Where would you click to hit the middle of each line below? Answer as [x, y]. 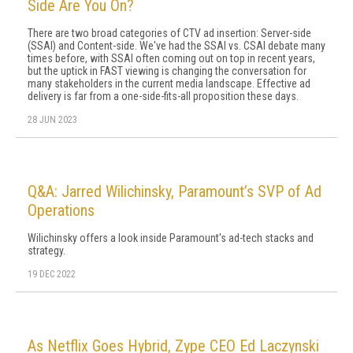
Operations [61, 210]
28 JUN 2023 [52, 120]
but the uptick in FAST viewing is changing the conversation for [167, 71]
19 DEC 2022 [52, 274]
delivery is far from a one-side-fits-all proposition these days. [163, 96]
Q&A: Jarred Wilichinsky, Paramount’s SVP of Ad [175, 191]
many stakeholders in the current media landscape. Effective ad [169, 84]
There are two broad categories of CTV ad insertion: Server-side [169, 33]
